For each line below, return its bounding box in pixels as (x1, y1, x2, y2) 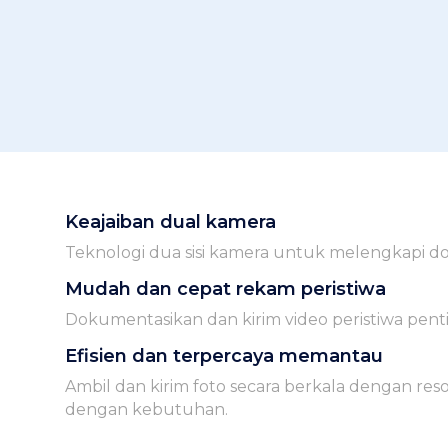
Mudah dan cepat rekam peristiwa (64, 277, 386, 300)
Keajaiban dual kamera (64, 210, 276, 233)
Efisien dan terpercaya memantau (64, 344, 383, 367)
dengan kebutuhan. (64, 399, 228, 419)
